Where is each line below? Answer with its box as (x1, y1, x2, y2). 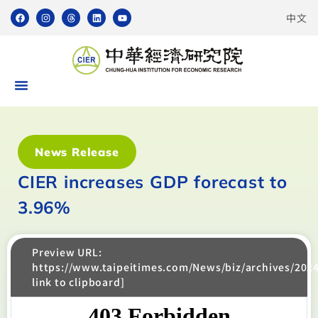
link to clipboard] (32, 275, 125, 289)
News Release (35, 145, 119, 159)
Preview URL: (32, 245, 102, 259)
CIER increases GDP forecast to (18, 171, 287, 192)
